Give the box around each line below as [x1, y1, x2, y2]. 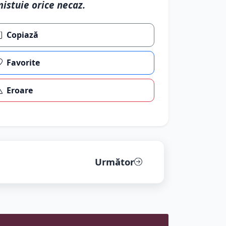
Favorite [7, 57, 40, 69]
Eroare [7, 84, 33, 96]
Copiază [7, 29, 39, 41]
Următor [94, 155, 134, 168]
